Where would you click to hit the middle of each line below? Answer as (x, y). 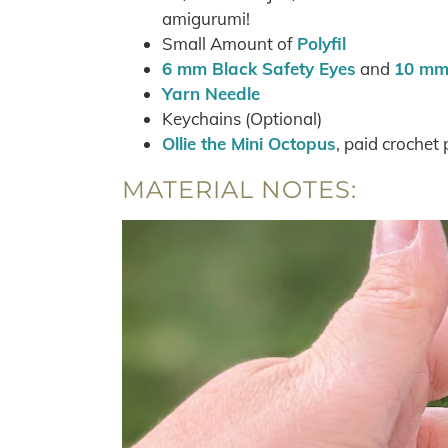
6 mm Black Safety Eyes (259, 68)
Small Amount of (229, 43)
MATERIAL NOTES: (239, 189)
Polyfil (321, 43)
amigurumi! (206, 18)
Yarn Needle (211, 93)
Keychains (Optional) (242, 118)
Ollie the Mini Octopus (249, 143)
